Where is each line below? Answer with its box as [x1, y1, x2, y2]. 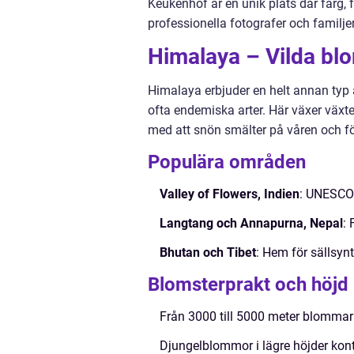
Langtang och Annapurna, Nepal [160, 216, 343, 231]
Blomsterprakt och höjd [148, 273, 348, 296]
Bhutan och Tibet [160, 245, 256, 260]
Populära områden [148, 151, 306, 173]
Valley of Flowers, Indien [160, 186, 299, 201]
